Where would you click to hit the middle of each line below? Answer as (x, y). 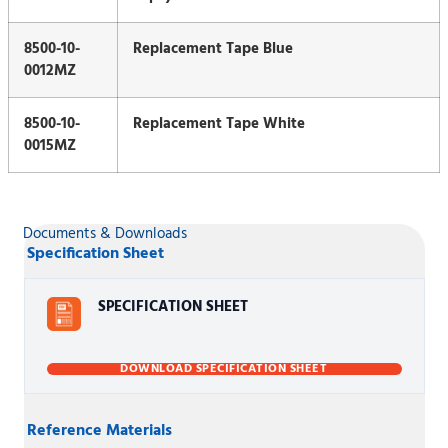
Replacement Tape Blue (213, 49)
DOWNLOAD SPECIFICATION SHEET (224, 369)
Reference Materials (100, 431)
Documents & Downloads (105, 234)
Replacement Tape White (219, 124)
